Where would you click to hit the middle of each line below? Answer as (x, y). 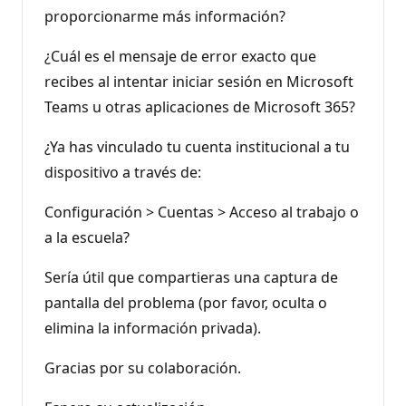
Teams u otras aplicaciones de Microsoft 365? (200, 106)
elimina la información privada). (153, 328)
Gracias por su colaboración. (143, 367)
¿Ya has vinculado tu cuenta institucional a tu (197, 146)
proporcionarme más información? (165, 16)
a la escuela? (87, 237)
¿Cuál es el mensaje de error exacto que (180, 56)
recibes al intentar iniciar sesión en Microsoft (199, 81)
